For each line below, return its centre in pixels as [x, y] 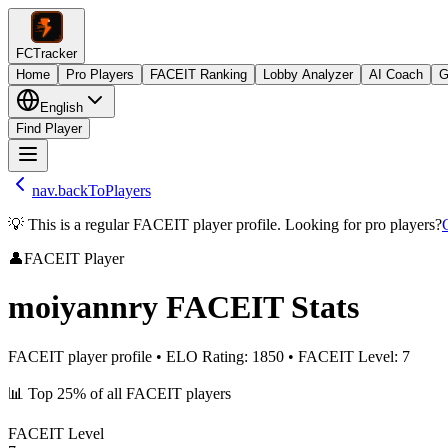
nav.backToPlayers [91, 190]
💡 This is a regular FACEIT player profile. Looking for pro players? [225, 224]
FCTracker [46, 53]
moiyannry [83, 307]
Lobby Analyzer [308, 74]
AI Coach [396, 74]
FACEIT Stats [262, 307]
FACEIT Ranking [198, 74]
